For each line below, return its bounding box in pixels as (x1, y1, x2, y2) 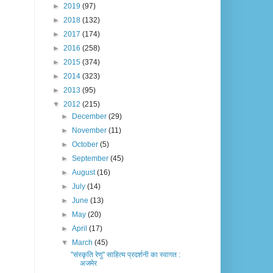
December (72, 112, 109, 121)
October (72, 140, 101, 149)
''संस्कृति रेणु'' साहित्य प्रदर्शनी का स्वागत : (70, 250, 180, 260)
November (72, 126, 109, 135)
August (72, 168, 97, 177)
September (72, 154, 111, 163)
